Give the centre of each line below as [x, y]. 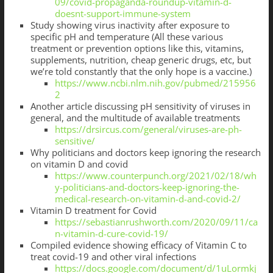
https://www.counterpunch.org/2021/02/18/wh [155, 176]
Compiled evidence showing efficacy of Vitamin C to [138, 245]
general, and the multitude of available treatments [135, 118]
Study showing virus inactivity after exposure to [130, 25]
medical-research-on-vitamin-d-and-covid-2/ [147, 199]
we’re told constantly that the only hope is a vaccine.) [141, 72]
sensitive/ [75, 141]
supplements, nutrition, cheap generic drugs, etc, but [140, 60]
